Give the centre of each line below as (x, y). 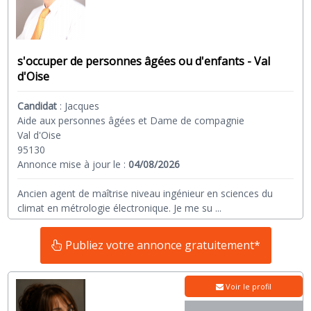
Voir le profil (248, 287)
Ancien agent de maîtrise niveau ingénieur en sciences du (145, 194)
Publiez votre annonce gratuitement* (161, 245)
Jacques (82, 106)
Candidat (37, 106)
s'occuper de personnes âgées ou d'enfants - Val (144, 61)
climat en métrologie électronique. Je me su (115, 208)
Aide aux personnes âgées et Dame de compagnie (131, 121)
